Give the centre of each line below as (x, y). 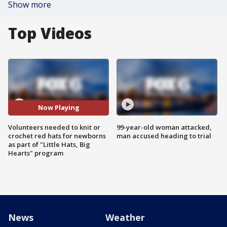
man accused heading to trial (164, 136)
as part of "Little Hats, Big (49, 144)
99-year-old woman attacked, (164, 127)
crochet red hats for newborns (57, 136)
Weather (125, 217)
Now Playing (59, 108)
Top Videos (50, 33)
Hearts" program (36, 153)
